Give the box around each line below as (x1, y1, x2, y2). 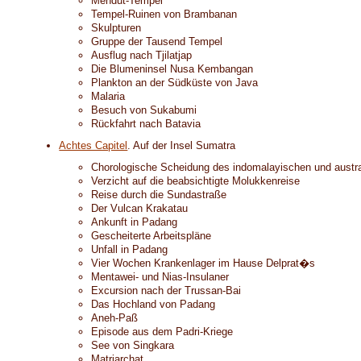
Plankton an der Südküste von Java (91, 77, 259, 89)
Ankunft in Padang (91, 216, 178, 228)
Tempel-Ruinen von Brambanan (91, 8, 238, 20)
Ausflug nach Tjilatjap (91, 49, 193, 61)
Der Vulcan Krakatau (91, 202, 189, 214)
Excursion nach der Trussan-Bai (91, 284, 242, 297)
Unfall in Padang (91, 243, 168, 255)
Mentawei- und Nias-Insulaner (91, 271, 230, 283)
